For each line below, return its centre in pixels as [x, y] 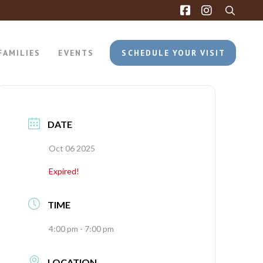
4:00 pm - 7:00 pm [82, 229]
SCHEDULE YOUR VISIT [174, 53]
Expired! [64, 171]
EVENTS [76, 53]
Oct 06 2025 [72, 148]
